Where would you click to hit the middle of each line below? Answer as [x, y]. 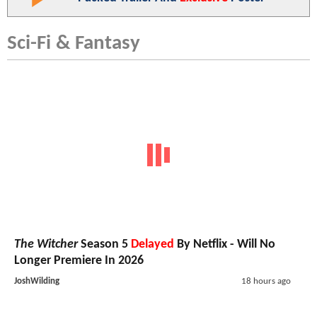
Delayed [152, 245]
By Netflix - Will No [225, 245]
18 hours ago [266, 282]
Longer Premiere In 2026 [79, 261]
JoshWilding [37, 282]
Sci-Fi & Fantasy [74, 43]
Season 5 [104, 245]
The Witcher [46, 245]
